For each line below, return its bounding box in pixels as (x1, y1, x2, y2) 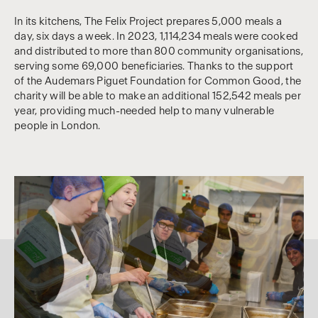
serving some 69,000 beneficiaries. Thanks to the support (14, 60, 294, 72)
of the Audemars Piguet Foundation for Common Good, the (14, 75, 302, 87)
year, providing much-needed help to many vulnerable (14, 105, 275, 116)
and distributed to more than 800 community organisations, (14, 45, 303, 57)
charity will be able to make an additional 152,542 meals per (14, 90, 301, 102)
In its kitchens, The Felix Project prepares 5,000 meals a (14, 16, 282, 27)
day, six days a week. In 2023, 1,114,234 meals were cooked (14, 31, 299, 42)
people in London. (14, 120, 101, 131)
